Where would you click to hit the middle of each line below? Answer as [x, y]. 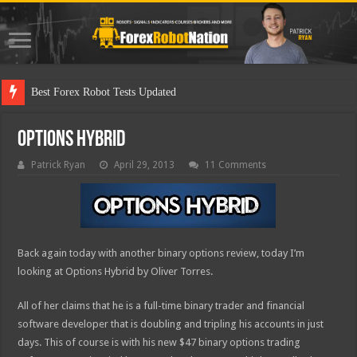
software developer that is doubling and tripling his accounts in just [171, 324]
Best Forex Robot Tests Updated [104, 92]
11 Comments [236, 165]
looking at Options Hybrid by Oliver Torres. [116, 272]
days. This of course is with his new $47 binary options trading [159, 343]
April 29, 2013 [145, 165]
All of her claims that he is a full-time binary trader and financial [161, 306]
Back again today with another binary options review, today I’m [161, 253]
